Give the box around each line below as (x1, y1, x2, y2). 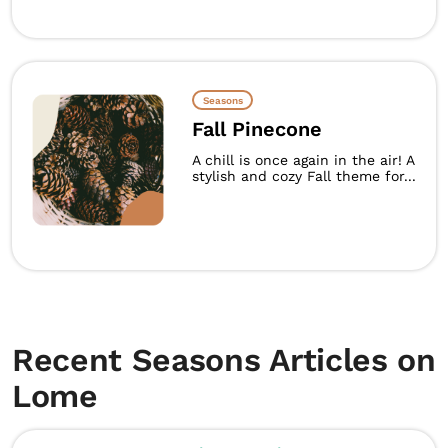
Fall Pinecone (192, 117, 322, 141)
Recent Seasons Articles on (12, 341, 436, 379)
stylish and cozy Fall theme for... (192, 168, 416, 184)
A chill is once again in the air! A (192, 152, 414, 168)
